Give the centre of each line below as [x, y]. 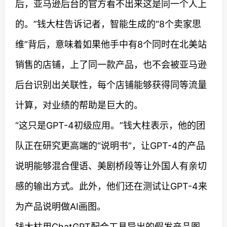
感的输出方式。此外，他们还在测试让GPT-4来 [111, 186]
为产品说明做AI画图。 [61, 206]
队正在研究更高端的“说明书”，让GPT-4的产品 [110, 146]
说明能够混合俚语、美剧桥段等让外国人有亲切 [111, 166]
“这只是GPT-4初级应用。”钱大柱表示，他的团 [110, 125]
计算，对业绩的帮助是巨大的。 [79, 105]
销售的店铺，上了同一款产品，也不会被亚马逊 [111, 65]
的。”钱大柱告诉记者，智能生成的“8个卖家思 [108, 24]
